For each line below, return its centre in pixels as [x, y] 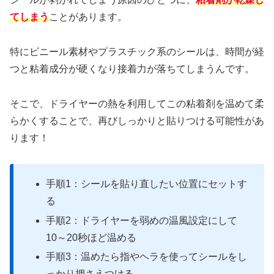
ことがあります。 [88, 17]
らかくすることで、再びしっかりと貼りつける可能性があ [137, 120]
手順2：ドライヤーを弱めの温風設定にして [142, 220]
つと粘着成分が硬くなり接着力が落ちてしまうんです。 [132, 68]
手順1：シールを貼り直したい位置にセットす [147, 184]
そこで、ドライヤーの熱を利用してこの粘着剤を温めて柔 [137, 103]
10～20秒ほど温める [91, 237]
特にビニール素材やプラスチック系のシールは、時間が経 [137, 51]
